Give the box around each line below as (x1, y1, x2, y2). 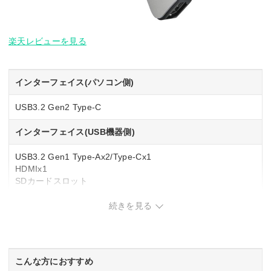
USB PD (15, 213, 48, 223)
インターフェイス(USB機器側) (15, 127, 135, 137)
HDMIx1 (15, 164, 47, 174)
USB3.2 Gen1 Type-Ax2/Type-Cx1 (15, 152, 152, 162)
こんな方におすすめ (15, 256, 93, 267)
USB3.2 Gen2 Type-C (15, 102, 102, 113)
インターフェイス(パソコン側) (15, 77, 134, 88)
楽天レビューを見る (8, 36, 87, 47)
